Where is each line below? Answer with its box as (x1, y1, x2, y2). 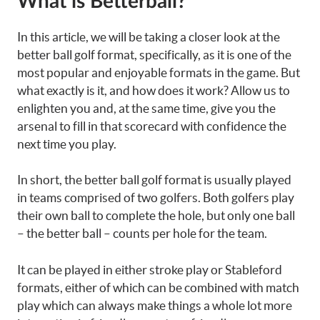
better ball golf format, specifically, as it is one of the (17, 47, 291, 61)
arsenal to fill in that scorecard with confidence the (17, 119, 286, 133)
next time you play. (17, 136, 116, 151)
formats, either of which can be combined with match (17, 280, 299, 294)
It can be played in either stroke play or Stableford (17, 262, 282, 276)
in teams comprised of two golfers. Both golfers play (17, 191, 294, 204)
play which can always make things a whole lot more (17, 298, 292, 312)
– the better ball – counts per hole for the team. (17, 226, 267, 240)
